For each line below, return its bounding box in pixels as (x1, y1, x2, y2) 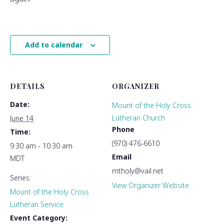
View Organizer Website (112, 180, 189, 190)
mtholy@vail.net (112, 166, 163, 176)
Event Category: (10, 213, 67, 223)
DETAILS (10, 81, 45, 91)
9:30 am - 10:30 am (10, 141, 72, 151)
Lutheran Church (112, 113, 165, 123)
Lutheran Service (10, 199, 63, 209)
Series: (10, 173, 31, 183)
